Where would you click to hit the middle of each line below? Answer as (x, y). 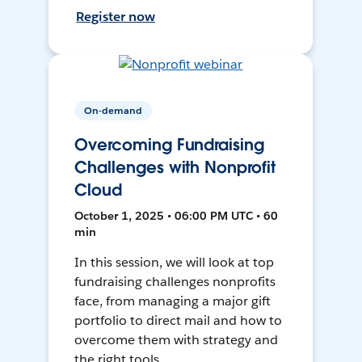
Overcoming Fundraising (169, 145)
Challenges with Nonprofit (175, 168)
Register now (116, 17)
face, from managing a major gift (173, 301)
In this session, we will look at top (174, 263)
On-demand (114, 111)
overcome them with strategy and (176, 340)
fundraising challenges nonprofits (175, 282)
